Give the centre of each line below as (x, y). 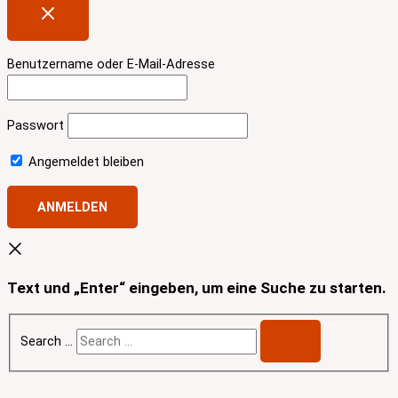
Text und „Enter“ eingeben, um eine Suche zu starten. (197, 288)
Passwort (36, 126)
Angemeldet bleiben (84, 161)
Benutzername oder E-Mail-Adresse (111, 64)
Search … (46, 342)
